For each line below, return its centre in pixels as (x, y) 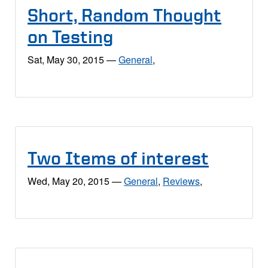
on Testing (70, 36)
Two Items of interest (118, 158)
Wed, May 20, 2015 (68, 181)
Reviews (181, 181)
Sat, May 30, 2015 (66, 59)
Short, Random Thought (124, 15)
